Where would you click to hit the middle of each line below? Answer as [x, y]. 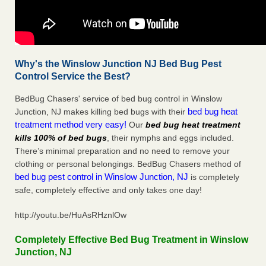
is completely [214, 177]
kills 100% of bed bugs [61, 138]
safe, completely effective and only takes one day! [108, 190]
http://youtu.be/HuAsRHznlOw [71, 215]
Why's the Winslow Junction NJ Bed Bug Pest [118, 64]
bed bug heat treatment [193, 125]
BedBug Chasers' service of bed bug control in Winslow [118, 99]
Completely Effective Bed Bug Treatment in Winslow [132, 240]
